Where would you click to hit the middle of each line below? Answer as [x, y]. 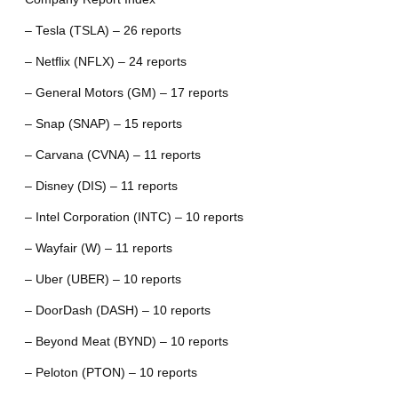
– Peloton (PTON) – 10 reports [111, 372]
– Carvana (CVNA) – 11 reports [112, 155]
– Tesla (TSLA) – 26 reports [103, 30]
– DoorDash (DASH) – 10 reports [117, 310]
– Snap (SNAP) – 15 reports [103, 123]
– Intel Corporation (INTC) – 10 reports [134, 217]
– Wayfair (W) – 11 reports [98, 248]
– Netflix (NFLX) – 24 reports [105, 61]
